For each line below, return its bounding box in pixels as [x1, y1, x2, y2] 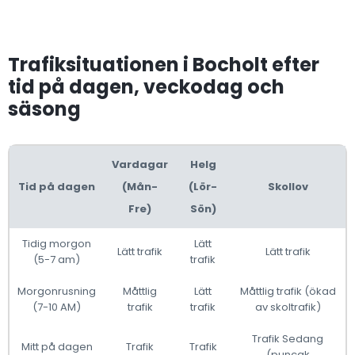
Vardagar [112, 157, 168, 173]
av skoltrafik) [254, 300, 321, 315]
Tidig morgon [22, 236, 91, 252]
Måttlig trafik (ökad [239, 284, 336, 300]
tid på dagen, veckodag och [8, 74, 284, 101]
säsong [8, 96, 81, 123]
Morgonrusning [17, 284, 96, 300]
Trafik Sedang [252, 331, 323, 347]
